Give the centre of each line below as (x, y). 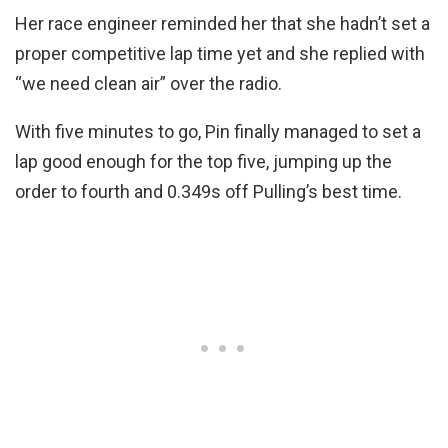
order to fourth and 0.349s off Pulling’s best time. (208, 192)
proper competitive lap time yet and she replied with (220, 54)
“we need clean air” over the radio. (148, 84)
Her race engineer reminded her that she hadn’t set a (222, 24)
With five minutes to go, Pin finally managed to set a (218, 132)
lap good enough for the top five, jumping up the (203, 162)
